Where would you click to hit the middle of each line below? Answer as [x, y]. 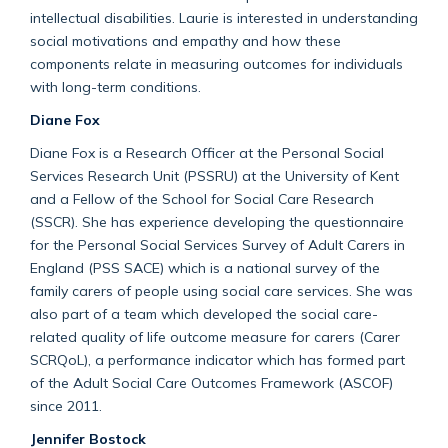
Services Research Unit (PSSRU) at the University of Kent [214, 175]
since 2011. [66, 405]
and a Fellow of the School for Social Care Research [202, 198]
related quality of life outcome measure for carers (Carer [215, 336]
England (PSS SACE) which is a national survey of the [205, 267]
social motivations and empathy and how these [185, 40]
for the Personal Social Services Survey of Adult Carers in [217, 244]
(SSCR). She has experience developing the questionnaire [217, 221]
